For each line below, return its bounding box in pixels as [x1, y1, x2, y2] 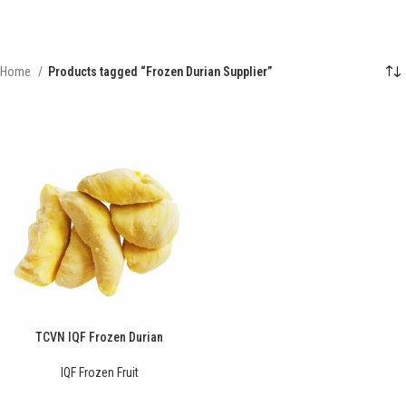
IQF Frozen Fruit [60, 365, 139, 381]
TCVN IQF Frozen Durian [35, 330, 163, 345]
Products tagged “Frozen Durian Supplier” [48, 64, 272, 80]
